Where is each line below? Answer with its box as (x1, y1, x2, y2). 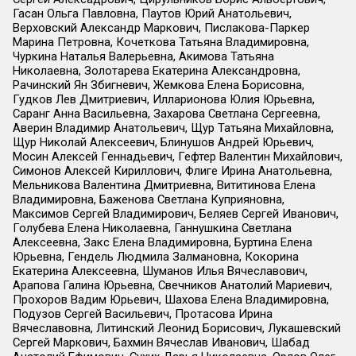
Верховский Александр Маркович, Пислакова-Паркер (12, 21, 310, 36)
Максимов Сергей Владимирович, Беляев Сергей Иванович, (12, 207, 339, 222)
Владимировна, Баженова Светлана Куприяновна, (12, 192, 284, 207)
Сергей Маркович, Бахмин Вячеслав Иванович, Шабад (12, 335, 310, 350)
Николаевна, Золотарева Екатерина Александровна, (12, 64, 300, 79)
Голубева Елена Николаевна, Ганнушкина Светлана (12, 221, 292, 236)
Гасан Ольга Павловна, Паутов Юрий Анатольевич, (12, 6, 292, 21)
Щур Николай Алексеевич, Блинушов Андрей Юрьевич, (12, 135, 314, 150)
